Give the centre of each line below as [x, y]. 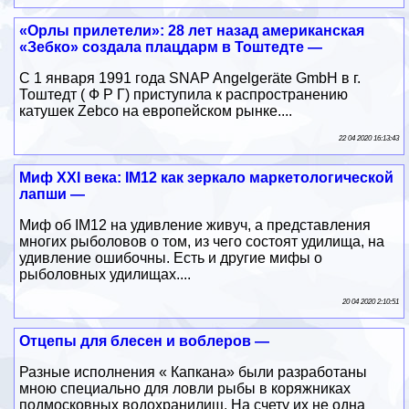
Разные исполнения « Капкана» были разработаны [194, 372]
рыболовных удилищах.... [105, 274]
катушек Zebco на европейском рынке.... [156, 110]
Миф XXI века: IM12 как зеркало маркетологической [207, 177]
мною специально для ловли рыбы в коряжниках [185, 388]
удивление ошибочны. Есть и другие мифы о [171, 257]
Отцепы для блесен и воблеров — [145, 341]
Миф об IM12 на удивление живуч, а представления [195, 225]
